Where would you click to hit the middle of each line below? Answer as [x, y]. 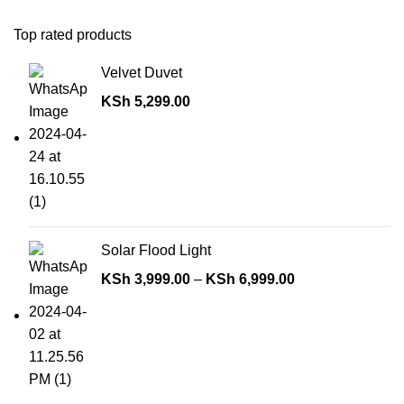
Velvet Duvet [142, 73]
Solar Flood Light [156, 251]
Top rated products [73, 35]
